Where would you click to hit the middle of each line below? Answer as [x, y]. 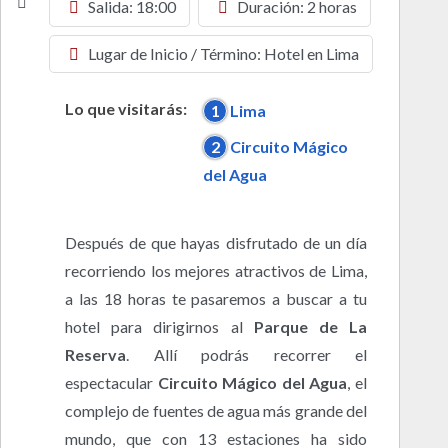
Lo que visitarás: [126, 109]
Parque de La [310, 327]
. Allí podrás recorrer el [246, 355]
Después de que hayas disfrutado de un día [216, 243]
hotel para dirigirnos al [159, 327]
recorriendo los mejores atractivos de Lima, [216, 271]
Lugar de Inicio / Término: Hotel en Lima [222, 53]
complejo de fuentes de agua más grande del [216, 411]
